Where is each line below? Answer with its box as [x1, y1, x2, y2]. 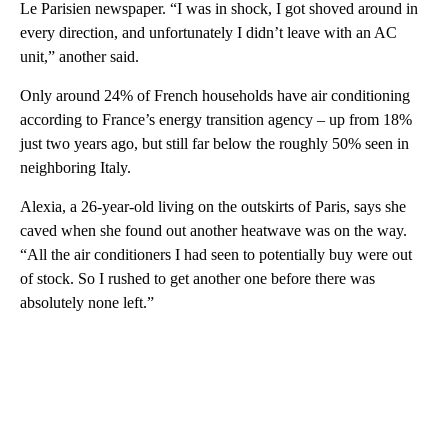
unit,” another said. [20, 48, 139, 66]
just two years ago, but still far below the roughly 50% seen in [20, 135, 409, 153]
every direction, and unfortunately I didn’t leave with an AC [20, 24, 397, 42]
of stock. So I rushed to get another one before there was [20, 270, 375, 288]
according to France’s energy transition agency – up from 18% [20, 111, 412, 129]
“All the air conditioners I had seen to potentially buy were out [20, 246, 412, 264]
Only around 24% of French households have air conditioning [20, 87, 410, 105]
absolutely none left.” [20, 294, 154, 312]
